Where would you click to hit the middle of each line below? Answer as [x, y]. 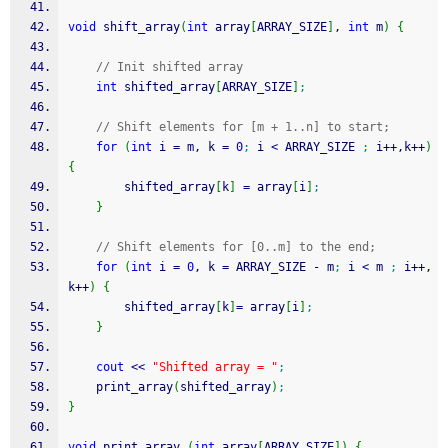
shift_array [138, 27]
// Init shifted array [169, 67]
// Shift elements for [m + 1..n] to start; [243, 127]
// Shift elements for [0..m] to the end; [236, 247]
